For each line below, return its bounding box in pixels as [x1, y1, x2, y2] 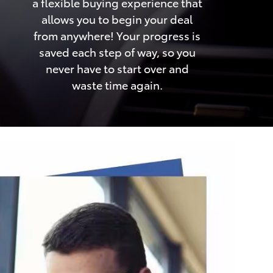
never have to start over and [45, 60, 189, 76]
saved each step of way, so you [38, 44, 196, 60]
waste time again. [71, 77, 163, 93]
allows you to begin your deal [41, 11, 193, 27]
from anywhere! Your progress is [34, 27, 200, 43]
